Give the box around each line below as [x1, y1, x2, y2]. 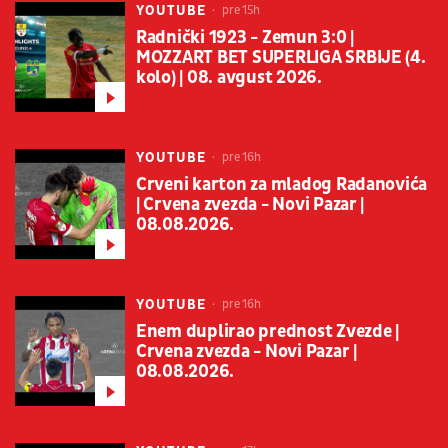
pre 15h [220, 3, 260, 19]
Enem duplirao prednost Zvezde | [136, 320, 399, 344]
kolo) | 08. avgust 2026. [136, 66, 322, 90]
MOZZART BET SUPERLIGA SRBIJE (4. [136, 46, 426, 70]
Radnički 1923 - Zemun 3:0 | [136, 26, 354, 50]
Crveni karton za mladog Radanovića [136, 173, 428, 197]
